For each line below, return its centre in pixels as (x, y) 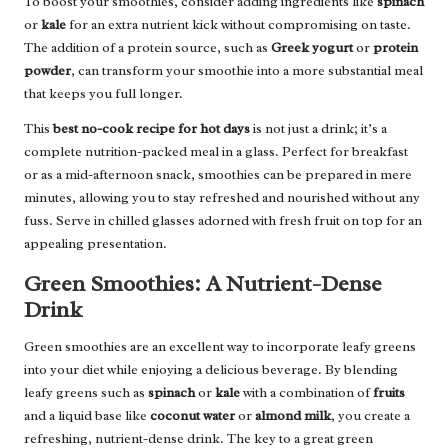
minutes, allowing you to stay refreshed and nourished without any (222, 197)
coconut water (192, 415)
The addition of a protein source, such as (147, 47)
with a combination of (306, 392)
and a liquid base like (87, 415)
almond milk (293, 415)
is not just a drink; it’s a (318, 128)
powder (47, 70)
